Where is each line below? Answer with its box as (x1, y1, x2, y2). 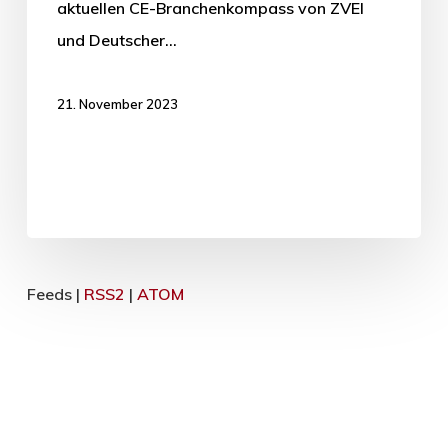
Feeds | (26, 284, 84, 305)
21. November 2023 (56, 96, 178, 113)
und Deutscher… (56, 30, 177, 51)
